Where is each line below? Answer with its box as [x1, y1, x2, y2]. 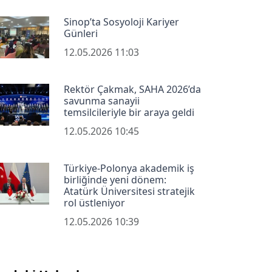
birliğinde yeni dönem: [63, 173, 166, 187]
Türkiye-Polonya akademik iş [63, 161, 194, 175]
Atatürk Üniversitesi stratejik [63, 185, 195, 199]
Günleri [63, 27, 98, 41]
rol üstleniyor [63, 196, 125, 210]
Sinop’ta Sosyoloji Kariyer [63, 15, 179, 29]
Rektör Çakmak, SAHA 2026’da [63, 83, 201, 97]
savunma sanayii [63, 94, 140, 108]
